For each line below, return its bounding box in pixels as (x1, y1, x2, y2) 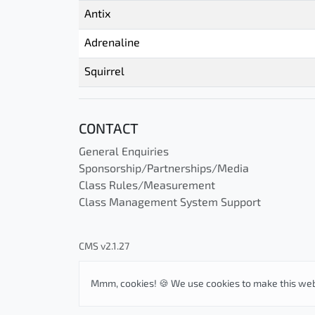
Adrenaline (84, 38, 140, 49)
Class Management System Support (79, 198, 261, 209)
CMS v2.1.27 (79, 242, 129, 252)
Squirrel (84, 67, 124, 78)
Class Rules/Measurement (79, 181, 215, 192)
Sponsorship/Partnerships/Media (79, 164, 249, 175)
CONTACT (79, 123, 139, 137)
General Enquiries (79, 147, 169, 158)
